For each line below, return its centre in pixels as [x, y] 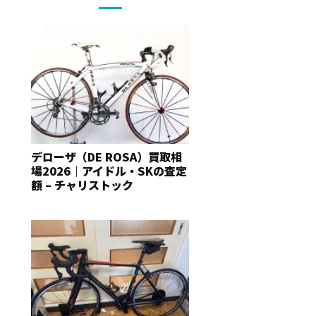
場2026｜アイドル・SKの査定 [109, 171]
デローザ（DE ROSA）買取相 [107, 157]
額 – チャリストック [82, 185]
